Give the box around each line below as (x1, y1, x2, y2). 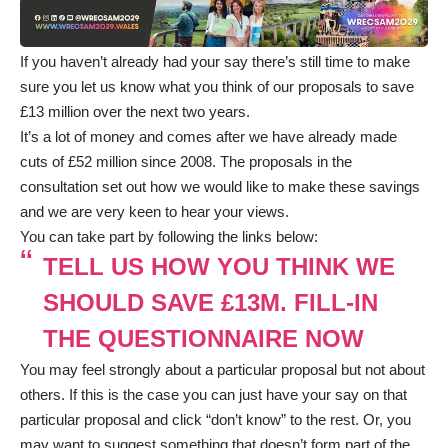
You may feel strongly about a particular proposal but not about (20, 361, 425, 379)
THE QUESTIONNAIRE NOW (42, 325, 364, 353)
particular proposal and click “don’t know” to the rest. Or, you (20, 411, 411, 429)
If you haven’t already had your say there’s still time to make (20, 53, 410, 71)
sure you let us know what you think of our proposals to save (20, 78, 414, 96)
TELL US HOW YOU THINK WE (42, 253, 395, 281)
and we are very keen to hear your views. (20, 203, 289, 221)
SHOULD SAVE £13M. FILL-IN (42, 289, 378, 317)
